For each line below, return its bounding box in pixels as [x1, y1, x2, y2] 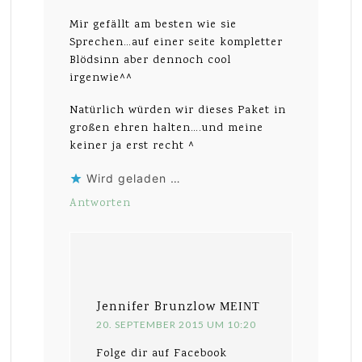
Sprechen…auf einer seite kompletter [69, 35, 284, 52]
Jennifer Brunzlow [96, 298, 217, 318]
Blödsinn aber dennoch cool [69, 53, 232, 69]
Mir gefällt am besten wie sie [69, 17, 238, 34]
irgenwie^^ [69, 70, 133, 87]
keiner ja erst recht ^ [69, 138, 196, 155]
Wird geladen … [86, 171, 182, 186]
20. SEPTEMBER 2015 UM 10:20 [96, 318, 257, 331]
